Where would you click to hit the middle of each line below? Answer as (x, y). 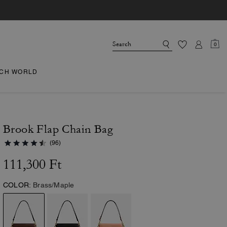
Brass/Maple (54, 185)
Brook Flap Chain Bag (58, 129)
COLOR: (17, 185)
